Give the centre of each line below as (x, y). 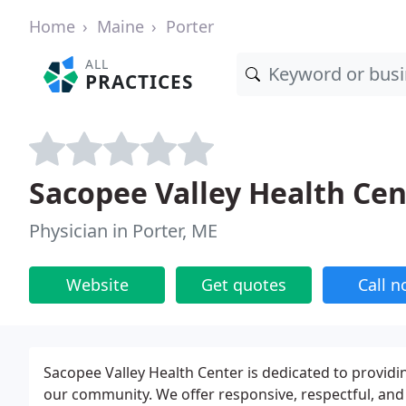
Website (97, 285)
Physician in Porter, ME (123, 231)
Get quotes (244, 285)
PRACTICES (140, 82)
